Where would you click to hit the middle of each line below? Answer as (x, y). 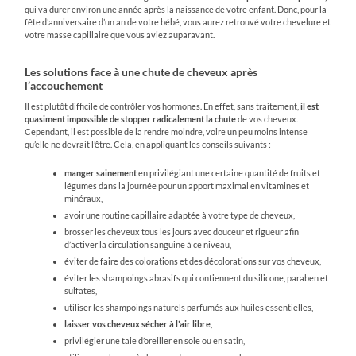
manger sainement (102, 172)
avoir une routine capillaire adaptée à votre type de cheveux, (180, 215)
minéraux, (84, 198)
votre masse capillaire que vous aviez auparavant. (120, 34)
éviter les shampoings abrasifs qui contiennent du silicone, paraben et (197, 277)
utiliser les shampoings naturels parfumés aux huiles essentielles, (189, 307)
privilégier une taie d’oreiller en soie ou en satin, (155, 340)
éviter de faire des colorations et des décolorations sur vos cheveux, (193, 261)
